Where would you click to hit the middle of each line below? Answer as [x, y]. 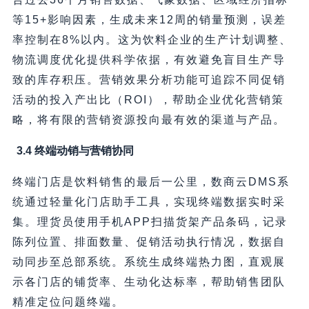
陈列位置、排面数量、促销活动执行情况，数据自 [149, 241]
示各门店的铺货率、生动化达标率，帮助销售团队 [149, 281]
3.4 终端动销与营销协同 [75, 150]
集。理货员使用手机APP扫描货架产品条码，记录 [150, 221]
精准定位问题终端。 [68, 301]
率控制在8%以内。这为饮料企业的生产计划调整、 [152, 39]
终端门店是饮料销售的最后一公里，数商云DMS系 [151, 181]
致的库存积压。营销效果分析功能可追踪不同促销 [149, 79]
